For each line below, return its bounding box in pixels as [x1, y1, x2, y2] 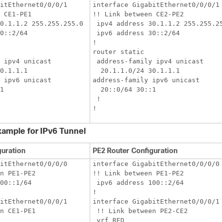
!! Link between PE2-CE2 [93, 207, 188, 215]
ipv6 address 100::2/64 [93, 179, 184, 186]
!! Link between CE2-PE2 [93, 10, 184, 18]
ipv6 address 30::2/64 [93, 29, 180, 37]
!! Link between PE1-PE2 [93, 169, 184, 177]
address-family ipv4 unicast [93, 57, 204, 65]
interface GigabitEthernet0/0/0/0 [93, 160, 220, 167]
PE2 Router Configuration [93, 147, 177, 155]
